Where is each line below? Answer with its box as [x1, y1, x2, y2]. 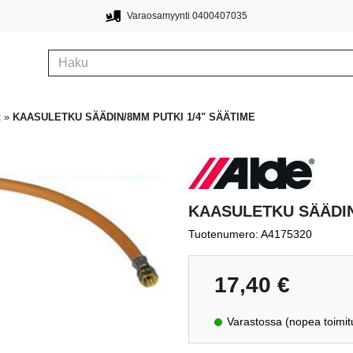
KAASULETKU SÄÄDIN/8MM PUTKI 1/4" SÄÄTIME [13, 111, 255, 123]
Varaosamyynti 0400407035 [126, 10, 247, 21]
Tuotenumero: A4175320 [188, 229, 312, 240]
